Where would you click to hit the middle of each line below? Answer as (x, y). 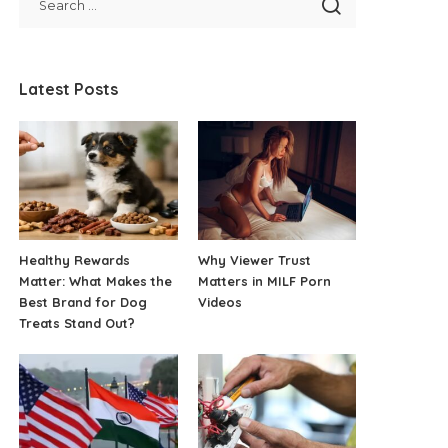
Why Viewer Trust (254, 259)
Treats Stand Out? (77, 322)
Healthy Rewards (75, 259)
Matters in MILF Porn (264, 280)
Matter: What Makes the (96, 280)
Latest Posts (69, 89)
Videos (219, 301)
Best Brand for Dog (83, 301)
